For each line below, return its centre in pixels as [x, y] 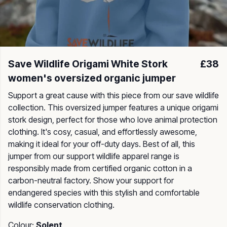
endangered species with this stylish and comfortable [104, 193]
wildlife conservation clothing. [61, 205]
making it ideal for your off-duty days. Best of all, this [102, 144]
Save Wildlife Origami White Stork [88, 64]
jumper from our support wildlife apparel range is [94, 156]
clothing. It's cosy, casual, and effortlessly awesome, [103, 132]
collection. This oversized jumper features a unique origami [113, 107]
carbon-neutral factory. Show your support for [91, 180]
